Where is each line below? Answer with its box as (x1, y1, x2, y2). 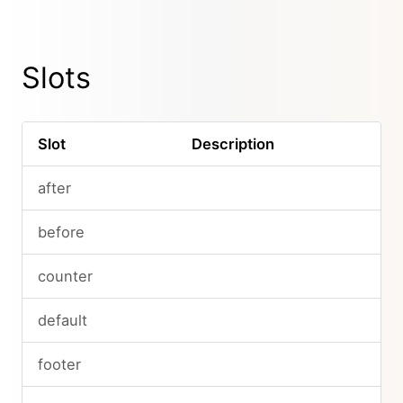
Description (191, 134, 274, 153)
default (37, 310, 87, 329)
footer (37, 354, 81, 373)
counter (37, 266, 93, 285)
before (37, 222, 85, 241)
